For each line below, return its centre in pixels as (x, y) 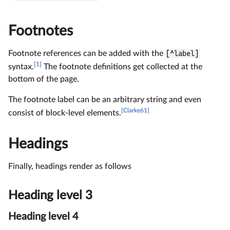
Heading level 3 (50, 195)
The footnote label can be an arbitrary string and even (105, 100)
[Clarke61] (135, 111)
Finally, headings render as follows (70, 166)
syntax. (21, 67)
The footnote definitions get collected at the (122, 67)
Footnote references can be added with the (87, 53)
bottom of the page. (44, 79)
